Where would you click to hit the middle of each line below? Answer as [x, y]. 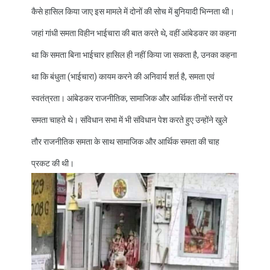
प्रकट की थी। [54, 163]
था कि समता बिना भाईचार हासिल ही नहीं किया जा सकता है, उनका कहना [134, 55]
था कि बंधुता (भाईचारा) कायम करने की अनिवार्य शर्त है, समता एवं [123, 76]
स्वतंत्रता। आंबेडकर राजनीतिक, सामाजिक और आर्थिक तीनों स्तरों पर [132, 98]
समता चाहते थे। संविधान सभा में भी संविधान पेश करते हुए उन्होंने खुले [129, 120]
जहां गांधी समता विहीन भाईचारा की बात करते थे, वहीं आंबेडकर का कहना [134, 33]
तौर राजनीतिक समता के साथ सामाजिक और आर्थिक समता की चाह [125, 141]
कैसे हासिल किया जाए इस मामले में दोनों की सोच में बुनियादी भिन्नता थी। [133, 11]
